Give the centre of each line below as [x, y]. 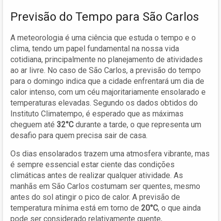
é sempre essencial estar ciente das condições [92, 164]
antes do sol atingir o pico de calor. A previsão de [95, 197]
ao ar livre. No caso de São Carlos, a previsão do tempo [106, 70]
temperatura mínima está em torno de [76, 208]
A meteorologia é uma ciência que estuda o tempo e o [103, 37]
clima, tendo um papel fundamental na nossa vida [95, 48]
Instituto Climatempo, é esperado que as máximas [97, 113]
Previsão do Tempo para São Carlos [105, 17]
